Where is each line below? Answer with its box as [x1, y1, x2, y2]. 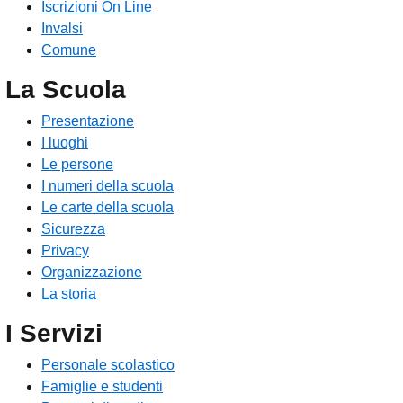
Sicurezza [41, 221, 105, 237]
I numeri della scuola [41, 178, 174, 194]
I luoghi [41, 135, 88, 151]
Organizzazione [41, 264, 142, 281]
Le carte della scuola [41, 200, 174, 216]
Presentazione [41, 113, 134, 130]
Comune [41, 42, 96, 58]
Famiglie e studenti [41, 379, 163, 395]
